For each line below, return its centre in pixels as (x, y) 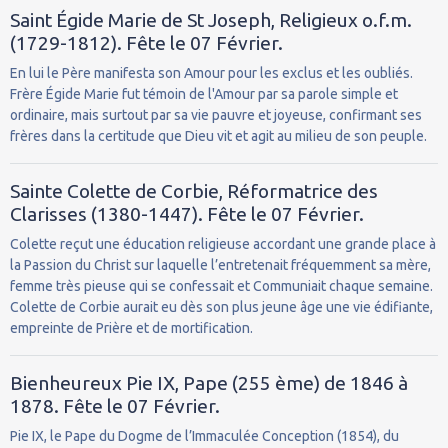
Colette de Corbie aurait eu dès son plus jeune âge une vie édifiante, (221, 306)
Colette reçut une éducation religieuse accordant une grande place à (223, 243)
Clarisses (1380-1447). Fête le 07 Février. (187, 213)
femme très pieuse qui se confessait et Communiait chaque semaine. (221, 285)
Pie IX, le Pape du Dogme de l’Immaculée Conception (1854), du (204, 435)
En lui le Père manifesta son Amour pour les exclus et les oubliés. (211, 72)
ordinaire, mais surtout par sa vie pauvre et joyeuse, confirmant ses (216, 114)
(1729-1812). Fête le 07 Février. (146, 42)
